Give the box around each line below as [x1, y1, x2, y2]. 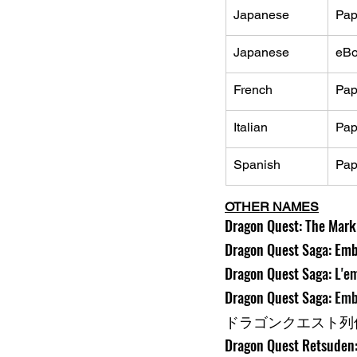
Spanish [233, 157, 280, 172]
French [233, 82, 273, 97]
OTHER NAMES [225, 199, 319, 214]
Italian [233, 120, 268, 135]
